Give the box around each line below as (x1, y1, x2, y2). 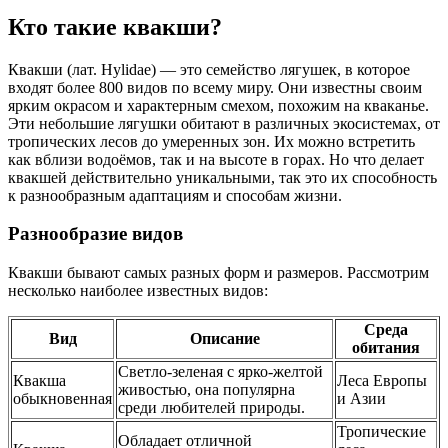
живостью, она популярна (118, 381, 295, 399)
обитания (352, 339, 420, 357)
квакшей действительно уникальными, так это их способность (8, 168, 437, 186)
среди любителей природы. (118, 399, 305, 417)
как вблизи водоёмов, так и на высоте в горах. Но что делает (8, 150, 424, 168)
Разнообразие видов (8, 223, 183, 245)
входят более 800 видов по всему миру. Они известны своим (8, 78, 422, 96)
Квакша (13, 372, 66, 390)
